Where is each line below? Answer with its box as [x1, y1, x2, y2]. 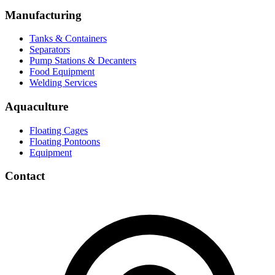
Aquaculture [5, 99, 68, 113]
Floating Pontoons [29, 136, 100, 147]
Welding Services [29, 77, 97, 88]
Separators [29, 44, 70, 55]
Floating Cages [29, 125, 88, 136]
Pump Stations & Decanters [29, 55, 136, 66]
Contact [5, 169, 45, 183]
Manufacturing [5, 8, 82, 21]
